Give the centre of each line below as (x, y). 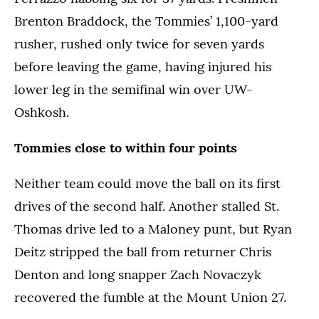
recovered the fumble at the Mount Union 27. (150, 298)
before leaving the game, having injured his (143, 67)
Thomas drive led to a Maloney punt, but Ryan (153, 229)
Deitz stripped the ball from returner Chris (143, 252)
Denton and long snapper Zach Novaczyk (138, 275)
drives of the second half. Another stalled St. (147, 206)
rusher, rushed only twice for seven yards (139, 44)
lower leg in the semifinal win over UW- (134, 90)
